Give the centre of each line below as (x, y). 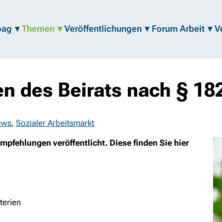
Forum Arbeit (178, 29)
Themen (38, 29)
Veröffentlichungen (103, 29)
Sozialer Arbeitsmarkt (55, 123)
